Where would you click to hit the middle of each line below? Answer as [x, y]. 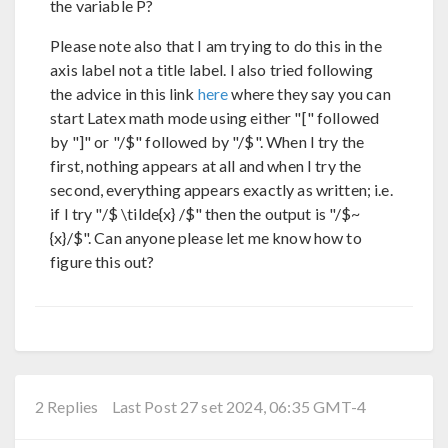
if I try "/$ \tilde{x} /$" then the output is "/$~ [205, 213]
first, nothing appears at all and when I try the [206, 165]
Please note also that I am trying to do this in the [216, 45]
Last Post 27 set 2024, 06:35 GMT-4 [239, 406]
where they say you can [309, 93]
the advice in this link [124, 93]
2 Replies [67, 406]
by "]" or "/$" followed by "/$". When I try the [207, 141]
